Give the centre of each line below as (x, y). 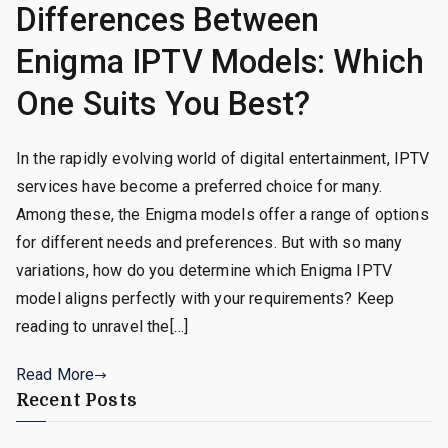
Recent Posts (76, 400)
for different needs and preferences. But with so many (209, 243)
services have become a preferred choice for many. (199, 187)
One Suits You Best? (163, 104)
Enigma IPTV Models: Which (220, 62)
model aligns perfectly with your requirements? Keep (205, 299)
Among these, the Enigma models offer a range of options (222, 215)
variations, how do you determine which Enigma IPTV (204, 271)
